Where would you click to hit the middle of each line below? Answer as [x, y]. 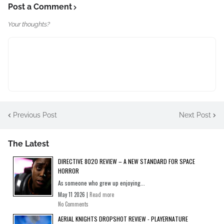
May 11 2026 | [74, 195]
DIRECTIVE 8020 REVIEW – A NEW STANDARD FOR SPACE [126, 161]
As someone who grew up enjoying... [101, 183]
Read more [102, 195]
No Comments [73, 204]
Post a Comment [40, 7]
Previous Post [35, 115]
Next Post [195, 115]
